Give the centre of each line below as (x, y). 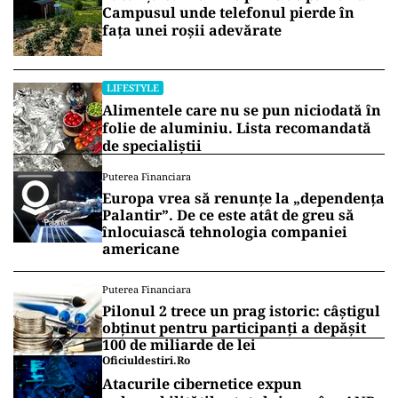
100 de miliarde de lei (179, 344)
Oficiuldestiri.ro (146, 360)
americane (141, 248)
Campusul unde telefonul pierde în (228, 12)
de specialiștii (152, 145)
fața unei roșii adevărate (192, 30)
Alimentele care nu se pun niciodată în (242, 110)
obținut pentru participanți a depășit (234, 327)
